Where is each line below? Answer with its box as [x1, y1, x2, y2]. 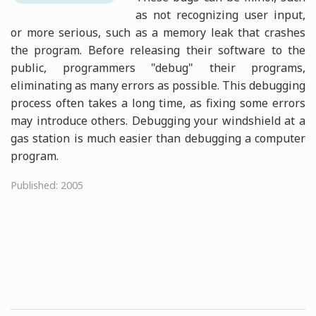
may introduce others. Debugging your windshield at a [11, 112, 305, 128]
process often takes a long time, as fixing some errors [11, 95, 305, 111]
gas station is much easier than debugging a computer [11, 130, 305, 146]
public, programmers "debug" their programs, [11, 59, 305, 75]
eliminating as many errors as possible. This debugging [11, 77, 305, 93]
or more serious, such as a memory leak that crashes [11, 24, 305, 40]
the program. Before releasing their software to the [11, 42, 305, 58]
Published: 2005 [11, 178, 83, 192]
